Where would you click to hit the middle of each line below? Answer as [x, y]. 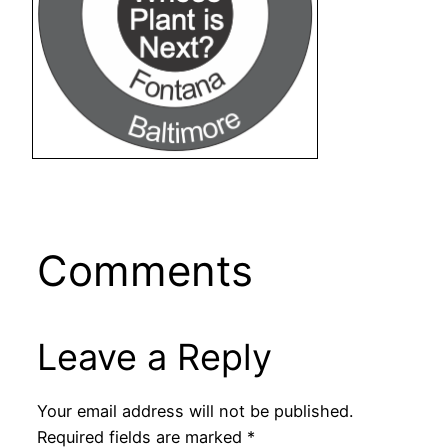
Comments [144, 271]
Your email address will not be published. [194, 411]
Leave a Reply [154, 357]
